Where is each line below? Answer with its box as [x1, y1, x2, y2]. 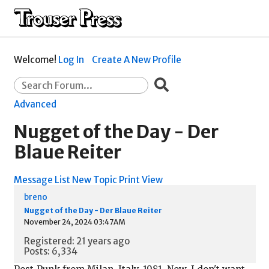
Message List [13, 174, 70, 186]
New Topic [71, 174, 117, 186]
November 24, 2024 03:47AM [23, 217, 125, 226]
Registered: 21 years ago [23, 235, 130, 247]
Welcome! [13, 53, 56, 65]
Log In [58, 53, 84, 65]
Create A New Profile [91, 53, 181, 65]
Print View [118, 174, 163, 186]
